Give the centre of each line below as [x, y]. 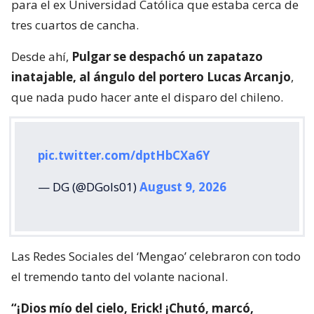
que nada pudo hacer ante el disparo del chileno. [147, 97]
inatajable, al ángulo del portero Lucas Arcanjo [151, 77]
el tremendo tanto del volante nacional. [120, 277]
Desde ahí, [41, 57]
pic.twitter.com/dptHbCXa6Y [124, 156]
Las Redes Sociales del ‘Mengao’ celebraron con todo [156, 257]
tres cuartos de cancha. [75, 25]
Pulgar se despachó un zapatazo [167, 57]
